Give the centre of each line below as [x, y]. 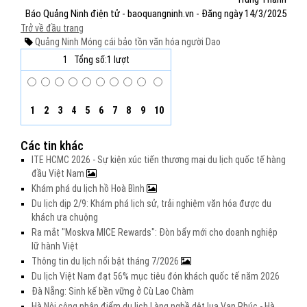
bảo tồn [132, 42]
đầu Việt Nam [59, 173]
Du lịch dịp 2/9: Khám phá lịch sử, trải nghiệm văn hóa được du [151, 204]
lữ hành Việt [55, 246]
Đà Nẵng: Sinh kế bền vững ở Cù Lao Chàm [113, 291]
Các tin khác [52, 146]
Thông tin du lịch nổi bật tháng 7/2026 [106, 261]
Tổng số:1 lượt [101, 60]
